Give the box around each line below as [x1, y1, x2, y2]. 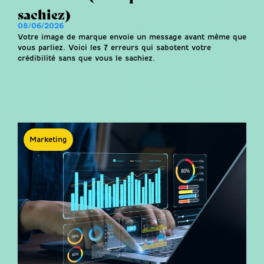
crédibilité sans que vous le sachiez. [18, 54, 155, 62]
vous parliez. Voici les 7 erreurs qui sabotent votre [18, 43, 211, 52]
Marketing [29, 135, 67, 144]
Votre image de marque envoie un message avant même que [18, 32, 246, 41]
